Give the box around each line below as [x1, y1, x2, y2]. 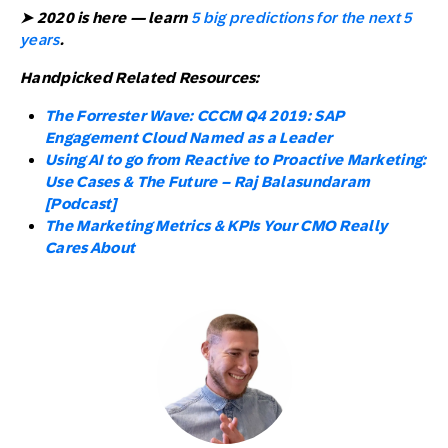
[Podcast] [45, 194, 117, 213]
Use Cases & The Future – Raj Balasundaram [45, 172, 371, 191]
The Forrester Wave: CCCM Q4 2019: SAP [45, 106, 345, 125]
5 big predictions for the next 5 [190, 8, 412, 26]
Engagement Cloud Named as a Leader [45, 128, 333, 147]
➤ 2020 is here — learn [20, 8, 191, 27]
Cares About [45, 238, 136, 257]
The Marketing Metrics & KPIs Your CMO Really [45, 216, 388, 235]
